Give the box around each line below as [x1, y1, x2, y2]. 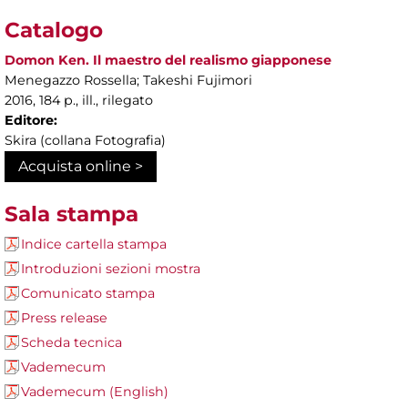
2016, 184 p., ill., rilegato [5, 92, 153, 109]
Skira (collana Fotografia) [5, 132, 166, 149]
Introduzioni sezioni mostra [21, 260, 200, 278]
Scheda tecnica [21, 334, 122, 352]
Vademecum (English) [21, 383, 168, 401]
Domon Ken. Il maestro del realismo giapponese [5, 52, 331, 69]
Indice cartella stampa [21, 236, 167, 253]
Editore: [5, 112, 57, 129]
